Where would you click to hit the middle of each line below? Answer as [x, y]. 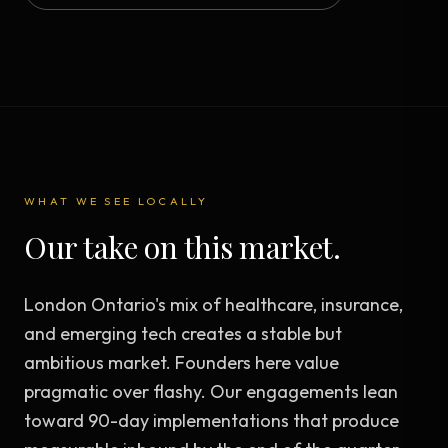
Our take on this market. [182, 247]
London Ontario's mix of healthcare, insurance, [213, 304]
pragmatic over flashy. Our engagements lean [211, 391]
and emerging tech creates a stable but [183, 333]
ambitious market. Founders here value [181, 362]
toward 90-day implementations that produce [211, 420]
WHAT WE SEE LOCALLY [116, 201]
